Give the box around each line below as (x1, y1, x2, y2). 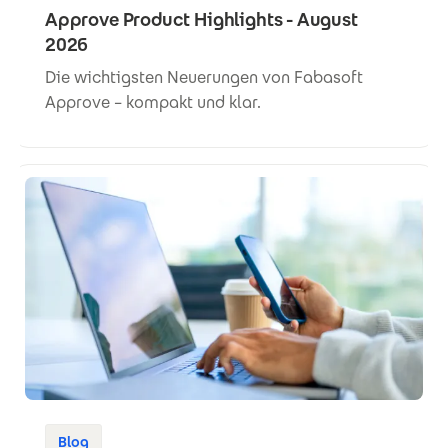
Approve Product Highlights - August (45, 7, 358, 31)
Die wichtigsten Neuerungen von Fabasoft (45, 66, 363, 88)
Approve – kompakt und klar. (45, 91, 261, 113)
